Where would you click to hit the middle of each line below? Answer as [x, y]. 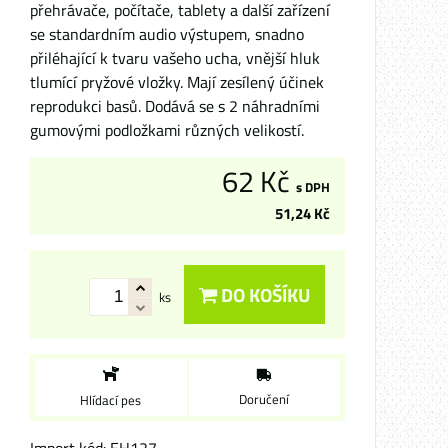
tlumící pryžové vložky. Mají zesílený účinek [177, 82]
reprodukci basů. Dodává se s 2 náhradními [175, 106]
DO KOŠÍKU [263, 294]
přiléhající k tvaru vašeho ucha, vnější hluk [175, 58]
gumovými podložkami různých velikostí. [167, 130]
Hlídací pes [111, 400]
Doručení [264, 398]
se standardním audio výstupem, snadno [167, 34]
